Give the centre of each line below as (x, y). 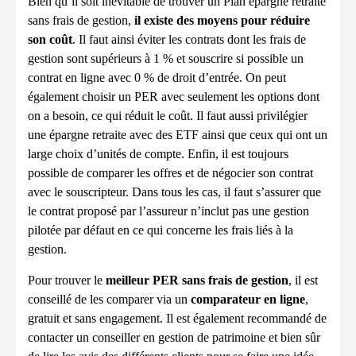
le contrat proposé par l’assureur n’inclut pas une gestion (168, 211)
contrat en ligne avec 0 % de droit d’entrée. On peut (157, 77)
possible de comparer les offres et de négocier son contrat (170, 173)
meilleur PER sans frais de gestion (197, 280)
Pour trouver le (67, 280)
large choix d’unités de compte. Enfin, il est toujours (158, 154)
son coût (50, 39)
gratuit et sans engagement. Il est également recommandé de (177, 318)
